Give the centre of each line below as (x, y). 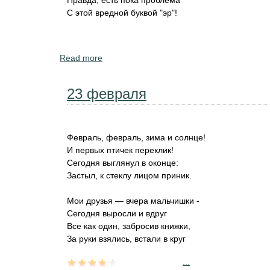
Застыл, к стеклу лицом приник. (129, 175)
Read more (81, 58)
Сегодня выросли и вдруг (117, 213)
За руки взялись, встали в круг (126, 239)
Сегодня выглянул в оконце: (123, 163)
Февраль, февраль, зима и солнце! (136, 137)
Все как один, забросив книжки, (129, 226)
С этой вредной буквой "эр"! (122, 13)
